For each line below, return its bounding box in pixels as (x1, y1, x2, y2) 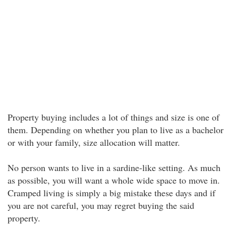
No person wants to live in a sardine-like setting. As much (8, 161, 220, 174)
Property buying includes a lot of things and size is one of (8, 111, 219, 123)
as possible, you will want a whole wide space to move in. (8, 174, 220, 186)
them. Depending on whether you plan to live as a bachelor (8, 124, 223, 136)
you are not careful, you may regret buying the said (8, 199, 194, 211)
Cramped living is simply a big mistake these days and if (8, 187, 215, 199)
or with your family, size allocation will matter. (8, 136, 180, 148)
